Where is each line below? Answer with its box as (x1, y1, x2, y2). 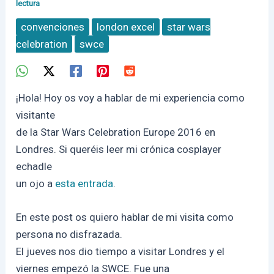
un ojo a (16, 177, 56, 190)
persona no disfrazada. (16, 228, 123, 241)
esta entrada (55, 177, 114, 190)
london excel (97, 20, 155, 33)
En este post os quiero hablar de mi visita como (16, 211, 234, 224)
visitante (16, 108, 56, 121)
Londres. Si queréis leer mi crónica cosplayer (16, 143, 222, 155)
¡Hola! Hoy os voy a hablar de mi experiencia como (16, 91, 245, 104)
